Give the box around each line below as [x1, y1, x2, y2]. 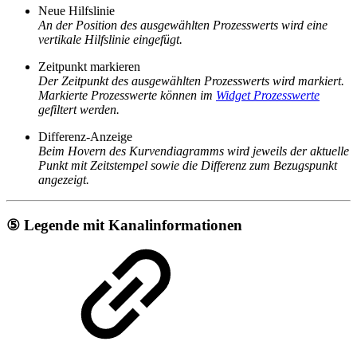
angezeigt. [38, 173, 89, 187]
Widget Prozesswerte [216, 88, 320, 103]
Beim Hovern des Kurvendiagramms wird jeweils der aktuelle [38, 144, 349, 159]
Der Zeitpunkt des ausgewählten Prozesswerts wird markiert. [38, 74, 344, 88]
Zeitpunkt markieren [38, 60, 140, 74]
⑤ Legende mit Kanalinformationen [6, 217, 242, 233]
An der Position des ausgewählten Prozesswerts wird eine [38, 18, 328, 33]
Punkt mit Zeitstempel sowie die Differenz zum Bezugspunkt [38, 159, 337, 173]
